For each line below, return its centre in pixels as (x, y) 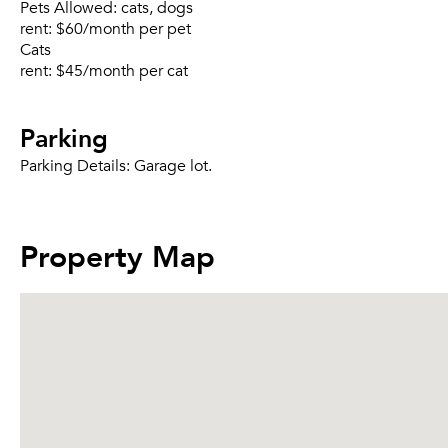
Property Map (117, 254)
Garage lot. (173, 166)
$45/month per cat (122, 71)
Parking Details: (77, 166)
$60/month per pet (123, 29)
